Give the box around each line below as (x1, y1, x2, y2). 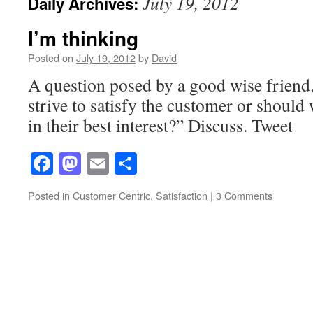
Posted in (28, 188, 70, 203)
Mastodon (81, 148, 170, 179)
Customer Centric (73, 188, 150, 203)
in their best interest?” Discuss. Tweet (28, 113, 293, 137)
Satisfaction (156, 188, 208, 203)
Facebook (53, 148, 139, 179)
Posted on (28, 50, 73, 65)
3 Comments (216, 188, 272, 203)
